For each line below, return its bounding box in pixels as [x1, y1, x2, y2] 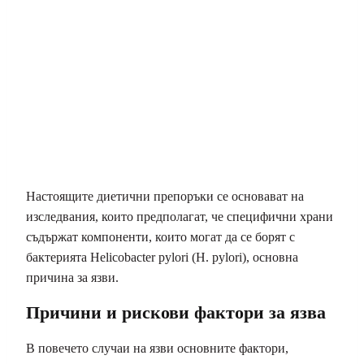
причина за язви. [26, 270, 119, 284]
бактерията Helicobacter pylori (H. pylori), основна [26, 249, 298, 264]
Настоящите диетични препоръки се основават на [26, 188, 304, 203]
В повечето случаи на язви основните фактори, [26, 341, 288, 356]
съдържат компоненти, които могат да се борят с [26, 229, 295, 244]
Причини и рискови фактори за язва [26, 301, 326, 323]
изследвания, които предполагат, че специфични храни [26, 209, 333, 223]
